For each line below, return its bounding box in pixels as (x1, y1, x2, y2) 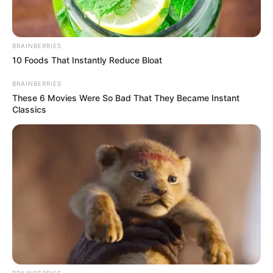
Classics (12, 104, 46, 115)
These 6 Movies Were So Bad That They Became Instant (12, 92, 239, 103)
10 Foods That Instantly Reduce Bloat (12, 54, 162, 65)
